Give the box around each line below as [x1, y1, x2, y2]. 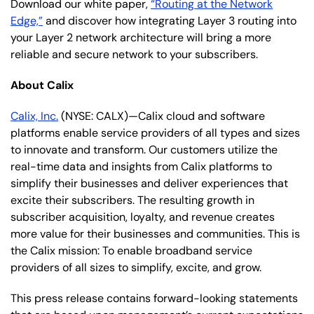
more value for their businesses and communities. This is [11, 226, 300, 241]
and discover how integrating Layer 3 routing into [43, 13, 296, 28]
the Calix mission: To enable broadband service [11, 243, 252, 258]
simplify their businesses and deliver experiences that [11, 175, 288, 191]
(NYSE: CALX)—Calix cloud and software [58, 108, 265, 123]
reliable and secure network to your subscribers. [11, 46, 258, 62]
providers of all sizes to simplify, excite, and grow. [11, 259, 261, 275]
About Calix [11, 77, 74, 93]
